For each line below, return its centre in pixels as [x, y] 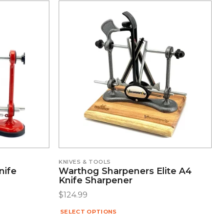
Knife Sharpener [96, 181]
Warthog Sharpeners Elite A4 [125, 171]
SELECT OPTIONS [88, 211]
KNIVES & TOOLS [85, 162]
